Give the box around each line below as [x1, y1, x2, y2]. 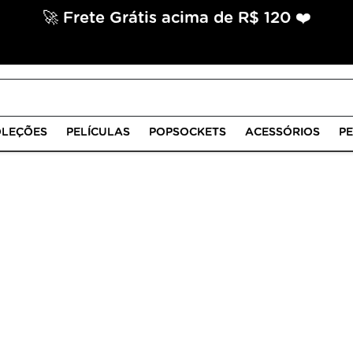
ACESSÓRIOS [245, 127, 320, 138]
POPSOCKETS [149, 127, 226, 138]
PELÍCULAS [66, 127, 130, 138]
